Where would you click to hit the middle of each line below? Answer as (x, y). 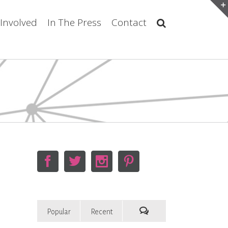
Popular (59, 212)
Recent (101, 212)
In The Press (74, 22)
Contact (129, 22)
